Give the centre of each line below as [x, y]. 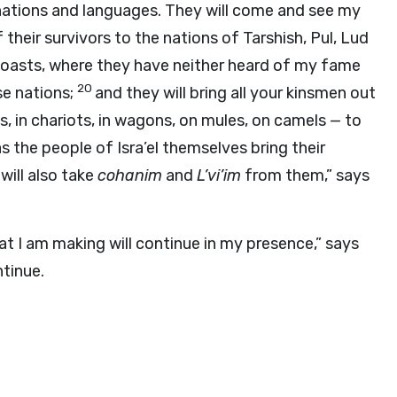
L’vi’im [219, 175]
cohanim [130, 175]
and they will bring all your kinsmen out [235, 93]
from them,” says [305, 175]
